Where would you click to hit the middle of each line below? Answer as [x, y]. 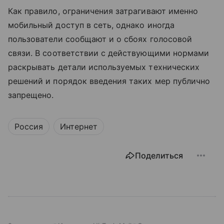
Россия [29, 126]
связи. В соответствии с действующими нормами [109, 53]
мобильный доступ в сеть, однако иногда [91, 25]
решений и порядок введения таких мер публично [109, 81]
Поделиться [159, 155]
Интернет [79, 126]
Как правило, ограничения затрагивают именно [103, 11]
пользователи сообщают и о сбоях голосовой [100, 39]
